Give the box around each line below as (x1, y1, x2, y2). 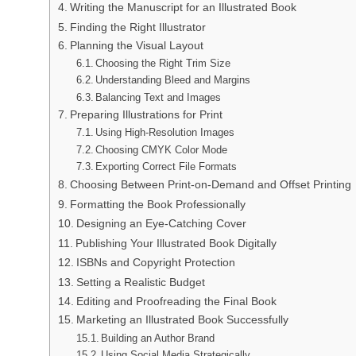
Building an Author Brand (101, 331, 215, 344)
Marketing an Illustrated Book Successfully (75, 313, 288, 327)
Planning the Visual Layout (69, 38, 203, 52)
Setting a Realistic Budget (75, 275, 205, 288)
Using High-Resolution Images (95, 126, 235, 139)
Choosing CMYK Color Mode (95, 143, 228, 156)
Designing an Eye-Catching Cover (75, 217, 246, 230)
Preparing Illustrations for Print (69, 107, 222, 121)
